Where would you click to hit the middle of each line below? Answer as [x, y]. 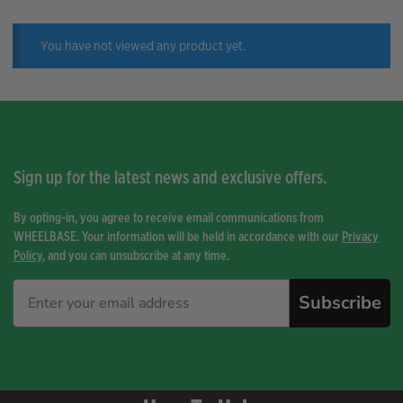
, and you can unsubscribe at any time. [136, 255]
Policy [28, 255]
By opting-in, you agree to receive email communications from [169, 218]
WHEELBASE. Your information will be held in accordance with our [178, 237]
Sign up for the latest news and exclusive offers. [170, 177]
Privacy [360, 237]
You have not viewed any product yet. [143, 45]
